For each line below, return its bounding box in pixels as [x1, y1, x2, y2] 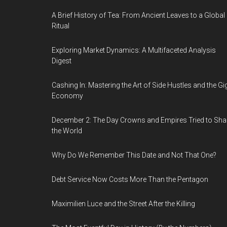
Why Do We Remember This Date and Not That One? [52, 151, 216, 159]
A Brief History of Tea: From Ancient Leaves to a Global [52, 11, 225, 19]
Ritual [52, 22, 69, 30]
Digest [52, 57, 71, 65]
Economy [52, 92, 83, 100]
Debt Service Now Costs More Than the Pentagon [52, 175, 208, 183]
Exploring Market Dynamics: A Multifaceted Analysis [52, 46, 216, 54]
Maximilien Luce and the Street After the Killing [52, 200, 195, 208]
